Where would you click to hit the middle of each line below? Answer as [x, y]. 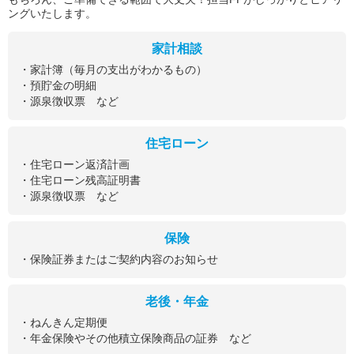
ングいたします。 [52, 13]
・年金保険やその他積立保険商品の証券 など [135, 338]
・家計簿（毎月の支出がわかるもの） [113, 69]
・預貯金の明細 [58, 85]
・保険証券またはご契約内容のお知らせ [119, 259]
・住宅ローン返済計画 [74, 164]
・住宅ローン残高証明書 [80, 180]
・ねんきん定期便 [63, 322]
